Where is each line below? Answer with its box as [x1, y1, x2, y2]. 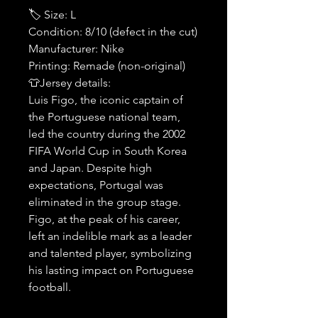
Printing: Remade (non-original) [28, 59, 185, 73]
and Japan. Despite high [28, 161, 152, 175]
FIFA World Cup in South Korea [28, 144, 187, 158]
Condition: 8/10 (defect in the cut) [28, 25, 197, 39]
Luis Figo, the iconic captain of [28, 93, 183, 107]
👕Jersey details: [28, 76, 111, 90]
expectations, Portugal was [28, 178, 163, 192]
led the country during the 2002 [28, 127, 185, 141]
